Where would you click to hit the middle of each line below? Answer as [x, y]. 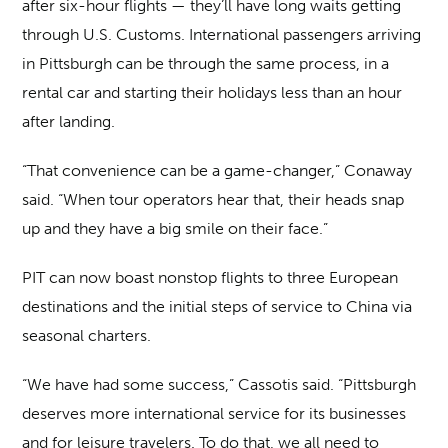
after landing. [69, 121]
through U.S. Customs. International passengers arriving [222, 34]
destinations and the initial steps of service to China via [217, 306]
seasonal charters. [87, 335]
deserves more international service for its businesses [214, 413]
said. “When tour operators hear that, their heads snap [213, 199]
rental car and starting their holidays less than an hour [212, 92]
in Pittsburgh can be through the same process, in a [206, 63]
